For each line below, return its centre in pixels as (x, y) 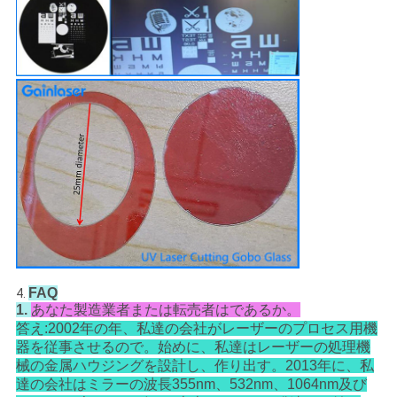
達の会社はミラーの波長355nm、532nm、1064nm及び (191, 385)
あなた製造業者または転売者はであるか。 (165, 310)
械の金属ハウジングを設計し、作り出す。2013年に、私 (195, 366)
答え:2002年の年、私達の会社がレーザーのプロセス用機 (196, 329)
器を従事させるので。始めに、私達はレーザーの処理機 (193, 347)
